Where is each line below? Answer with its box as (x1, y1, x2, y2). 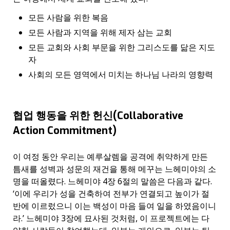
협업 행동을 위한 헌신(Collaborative (13, 108, 183, 123)
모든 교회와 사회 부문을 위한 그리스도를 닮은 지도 (28, 41, 215, 53)
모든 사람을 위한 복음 (28, 11, 108, 23)
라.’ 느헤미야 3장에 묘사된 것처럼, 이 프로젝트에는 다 (13, 213, 209, 224)
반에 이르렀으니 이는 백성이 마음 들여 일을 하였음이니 (13, 200, 216, 212)
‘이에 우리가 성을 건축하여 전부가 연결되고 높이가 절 (13, 188, 209, 200)
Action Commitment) (13, 123, 117, 138)
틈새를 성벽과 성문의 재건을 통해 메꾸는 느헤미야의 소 (13, 163, 216, 175)
